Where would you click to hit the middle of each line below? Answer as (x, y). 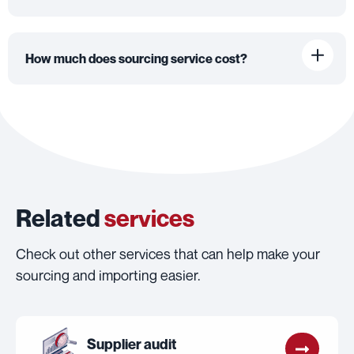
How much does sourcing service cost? (136, 59)
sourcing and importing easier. (108, 275)
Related (60, 218)
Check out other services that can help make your (168, 254)
